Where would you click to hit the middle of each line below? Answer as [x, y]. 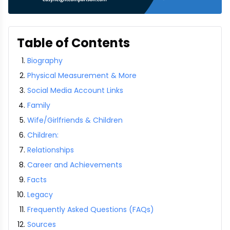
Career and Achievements [75, 165]
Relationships [51, 150]
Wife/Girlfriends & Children [75, 120]
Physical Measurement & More [82, 75]
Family [39, 105]
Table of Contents [73, 43]
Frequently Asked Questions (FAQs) [91, 209]
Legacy [40, 195]
